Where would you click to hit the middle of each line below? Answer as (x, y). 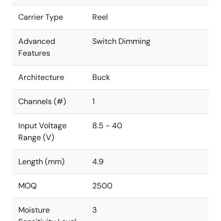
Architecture (41, 77)
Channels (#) (42, 101)
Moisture (34, 210)
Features (34, 53)
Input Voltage (42, 126)
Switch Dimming (121, 41)
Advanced (37, 41)
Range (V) (36, 137)
